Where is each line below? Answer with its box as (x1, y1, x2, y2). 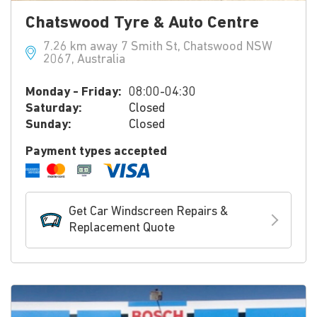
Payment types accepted (25, 145, 167, 158)
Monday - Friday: (25, 86, 122, 99)
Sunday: (25, 118, 71, 132)
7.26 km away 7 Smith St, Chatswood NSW (43, 40, 272, 54)
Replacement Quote (69, 221, 175, 235)
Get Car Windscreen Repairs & (69, 205, 228, 219)
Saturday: (25, 102, 82, 115)
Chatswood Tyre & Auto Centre (25, 15, 259, 32)
